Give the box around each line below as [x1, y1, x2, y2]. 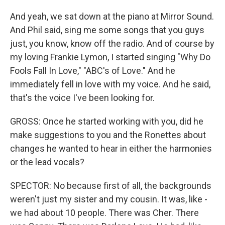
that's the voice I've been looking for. [10, 92, 155, 103]
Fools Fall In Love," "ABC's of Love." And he [10, 65, 175, 76]
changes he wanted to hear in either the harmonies [10, 143, 212, 154]
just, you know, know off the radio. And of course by [10, 38, 214, 49]
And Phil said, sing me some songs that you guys [10, 25, 204, 36]
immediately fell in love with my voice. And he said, [10, 79, 210, 90]
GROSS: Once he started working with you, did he [10, 116, 203, 127]
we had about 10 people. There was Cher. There [10, 207, 199, 218]
